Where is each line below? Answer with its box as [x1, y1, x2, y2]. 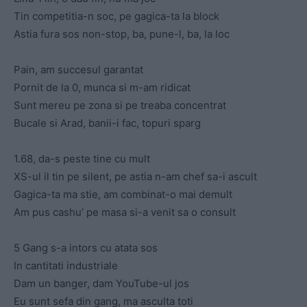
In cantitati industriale [14, 259, 118, 273]
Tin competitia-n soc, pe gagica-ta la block [14, 10, 219, 23]
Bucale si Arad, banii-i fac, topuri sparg [14, 116, 201, 130]
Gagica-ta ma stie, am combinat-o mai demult [14, 188, 232, 201]
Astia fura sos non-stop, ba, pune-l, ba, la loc [14, 27, 230, 41]
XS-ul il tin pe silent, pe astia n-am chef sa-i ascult [14, 170, 257, 184]
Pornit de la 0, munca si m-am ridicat [14, 81, 191, 95]
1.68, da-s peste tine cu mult [14, 152, 150, 166]
